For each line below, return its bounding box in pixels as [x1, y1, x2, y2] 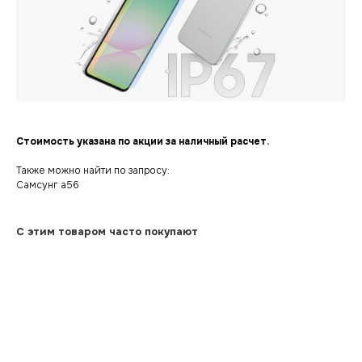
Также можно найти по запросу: [16, 163, 170, 177]
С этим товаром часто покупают [16, 224, 198, 238]
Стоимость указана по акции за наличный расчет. [16, 134, 269, 148]
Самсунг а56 [16, 178, 79, 192]
